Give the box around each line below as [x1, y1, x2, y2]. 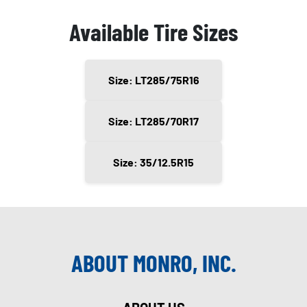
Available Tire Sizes [69, 17, 238, 47]
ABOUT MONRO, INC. [71, 248, 236, 278]
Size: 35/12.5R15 [113, 156, 194, 169]
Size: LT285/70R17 [108, 114, 199, 128]
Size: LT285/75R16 [108, 73, 199, 87]
